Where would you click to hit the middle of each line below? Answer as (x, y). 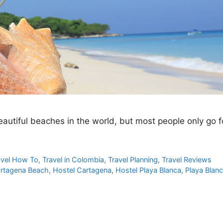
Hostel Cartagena (82, 170)
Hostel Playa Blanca (149, 170)
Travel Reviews (187, 159)
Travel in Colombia (73, 159)
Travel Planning (133, 159)
